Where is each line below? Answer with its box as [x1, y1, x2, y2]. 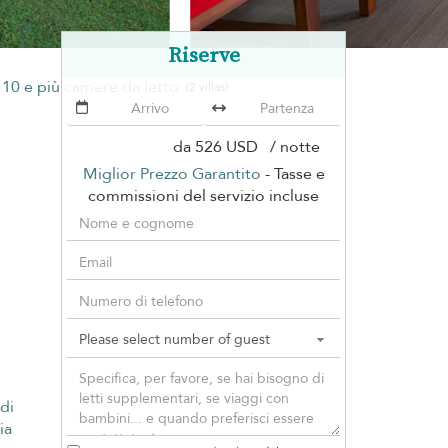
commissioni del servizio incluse [88, 184, 319, 207]
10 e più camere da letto [2, 75, 184, 98]
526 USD [195, 135, 262, 158]
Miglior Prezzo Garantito [82, 162, 261, 185]
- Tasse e [260, 162, 325, 185]
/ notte [262, 135, 320, 158]
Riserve [167, 39, 240, 69]
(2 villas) [185, 79, 228, 96]
